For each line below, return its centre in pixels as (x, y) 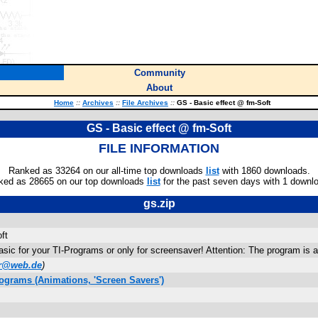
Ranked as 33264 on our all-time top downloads (107, 171)
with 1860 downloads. (264, 171)
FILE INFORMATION (159, 148)
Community (159, 73)
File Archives (145, 103)
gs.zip (159, 203)
